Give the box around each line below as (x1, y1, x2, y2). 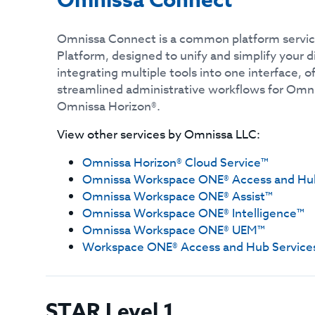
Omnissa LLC (184, 126, 257, 143)
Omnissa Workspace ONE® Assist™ (82, 188, 274, 205)
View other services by (57, 126, 182, 143)
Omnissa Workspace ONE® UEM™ (82, 221, 266, 239)
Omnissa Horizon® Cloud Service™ (82, 154, 269, 172)
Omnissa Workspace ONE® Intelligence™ (82, 205, 305, 222)
